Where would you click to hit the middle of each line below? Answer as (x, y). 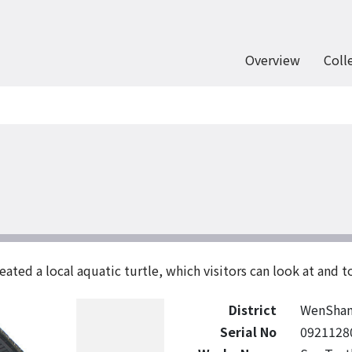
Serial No (248, 332)
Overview (273, 60)
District (252, 310)
